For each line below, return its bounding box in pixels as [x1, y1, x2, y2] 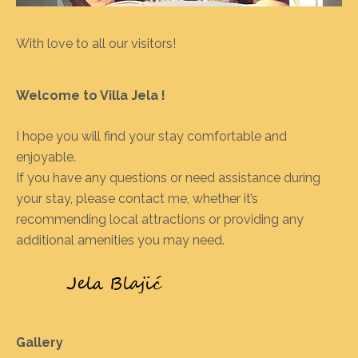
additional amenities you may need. [16, 232, 225, 248]
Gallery [16, 334, 63, 350]
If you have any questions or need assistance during [16, 169, 320, 185]
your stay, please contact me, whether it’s [16, 190, 258, 206]
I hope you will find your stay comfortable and [16, 128, 287, 144]
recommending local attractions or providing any [16, 211, 304, 227]
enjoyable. [16, 149, 76, 165]
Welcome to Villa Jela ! [16, 87, 165, 103]
